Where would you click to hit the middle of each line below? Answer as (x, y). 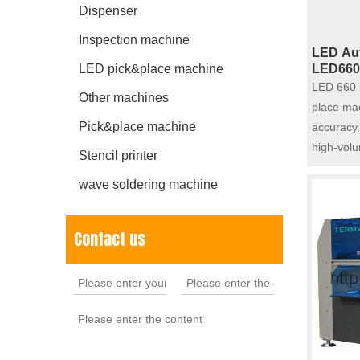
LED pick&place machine (151, 69)
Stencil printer (118, 155)
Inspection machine (134, 40)
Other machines (124, 98)
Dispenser (108, 11)
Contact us (110, 239)
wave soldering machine (148, 184)
